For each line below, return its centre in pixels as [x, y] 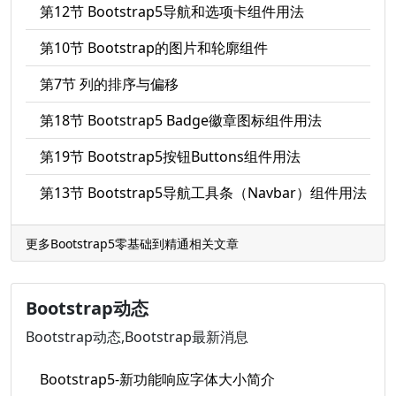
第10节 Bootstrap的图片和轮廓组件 [154, 48]
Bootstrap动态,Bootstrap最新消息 [137, 337]
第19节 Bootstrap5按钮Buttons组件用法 [170, 156]
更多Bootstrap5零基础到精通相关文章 [132, 244]
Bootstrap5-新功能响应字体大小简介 [157, 379]
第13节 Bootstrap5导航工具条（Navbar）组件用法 [203, 193]
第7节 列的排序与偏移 [109, 84]
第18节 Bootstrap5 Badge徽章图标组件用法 [181, 120]
